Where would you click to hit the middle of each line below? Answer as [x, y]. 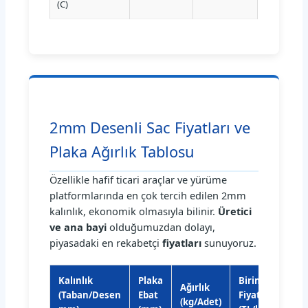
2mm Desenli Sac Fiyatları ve [150, 128]
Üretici [235, 211]
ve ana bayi [78, 227]
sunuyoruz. [229, 243]
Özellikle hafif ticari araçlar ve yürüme [139, 180]
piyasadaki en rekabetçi [106, 243]
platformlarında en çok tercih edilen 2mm [148, 196]
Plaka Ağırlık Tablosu [122, 152]
